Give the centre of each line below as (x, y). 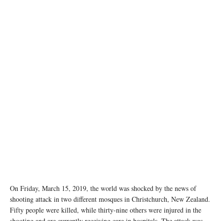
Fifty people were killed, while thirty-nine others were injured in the (106, 210)
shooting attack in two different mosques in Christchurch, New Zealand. (110, 199)
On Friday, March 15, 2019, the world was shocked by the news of (103, 188)
